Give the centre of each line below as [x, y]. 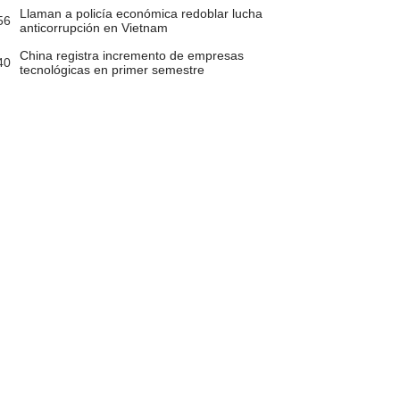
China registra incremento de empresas [131, 56]
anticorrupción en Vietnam [93, 28]
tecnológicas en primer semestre [112, 70]
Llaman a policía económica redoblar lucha [141, 14]
